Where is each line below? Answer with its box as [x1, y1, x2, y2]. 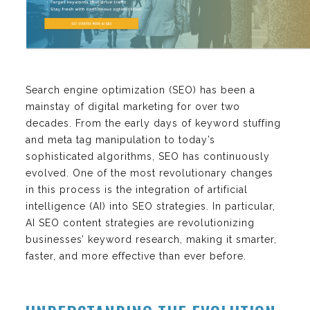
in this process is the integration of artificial [26, 183, 248, 195]
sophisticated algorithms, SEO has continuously [26, 150, 270, 162]
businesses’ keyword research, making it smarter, [26, 233, 277, 245]
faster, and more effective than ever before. [26, 250, 246, 262]
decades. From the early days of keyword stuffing [26, 117, 281, 129]
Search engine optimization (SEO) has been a [26, 84, 255, 95]
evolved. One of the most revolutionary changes [26, 167, 273, 179]
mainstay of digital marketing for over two [26, 100, 240, 112]
